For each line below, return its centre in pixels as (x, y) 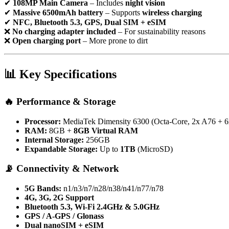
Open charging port (47, 41)
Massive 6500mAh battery (58, 13)
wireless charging (172, 13)
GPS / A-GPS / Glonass (64, 216)
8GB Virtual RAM (106, 130)
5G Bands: (43, 189)
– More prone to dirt (114, 41)
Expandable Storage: (61, 149)
